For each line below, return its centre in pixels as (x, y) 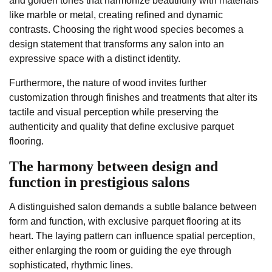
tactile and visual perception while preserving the (114, 112)
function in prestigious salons (99, 182)
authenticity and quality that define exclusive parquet (121, 127)
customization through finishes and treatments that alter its (133, 98)
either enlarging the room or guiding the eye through (120, 251)
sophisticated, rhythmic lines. (71, 265)
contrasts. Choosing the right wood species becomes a (126, 30)
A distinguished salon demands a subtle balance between (133, 207)
